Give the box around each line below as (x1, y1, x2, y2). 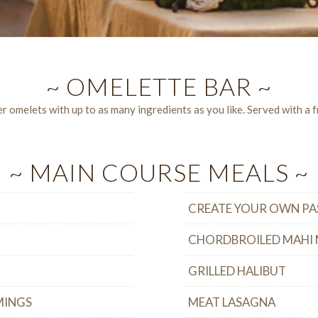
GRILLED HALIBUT (188, 263, 287, 278)
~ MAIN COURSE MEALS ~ (9, 157, 309, 187)
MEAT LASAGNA (188, 294, 276, 309)
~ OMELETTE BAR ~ (46, 72, 272, 101)
